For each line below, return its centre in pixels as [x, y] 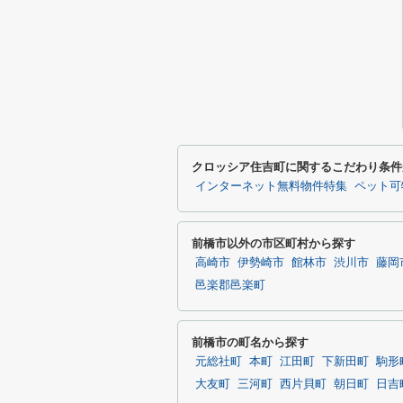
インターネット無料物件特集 [271, 186]
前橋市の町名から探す [250, 342]
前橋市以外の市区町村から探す [273, 243]
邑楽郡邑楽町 [230, 285]
